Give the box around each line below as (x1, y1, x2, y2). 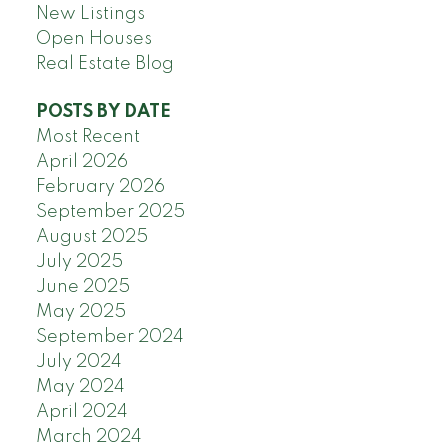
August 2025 (35, 227, 148, 246)
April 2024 (35, 402, 128, 421)
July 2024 (35, 352, 122, 371)
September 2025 (35, 202, 185, 221)
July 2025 (35, 252, 123, 271)
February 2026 (35, 177, 165, 196)
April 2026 (35, 152, 128, 171)
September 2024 (35, 327, 184, 346)
